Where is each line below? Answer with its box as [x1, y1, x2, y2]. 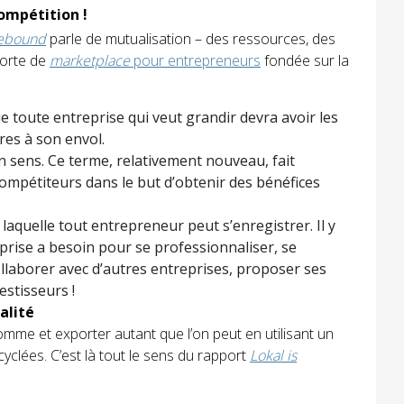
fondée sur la [261, 50, 349, 71]
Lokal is [250, 345, 297, 366]
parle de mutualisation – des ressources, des [46, 29, 335, 50]
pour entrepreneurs [130, 50, 261, 71]
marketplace [50, 50, 130, 71]
